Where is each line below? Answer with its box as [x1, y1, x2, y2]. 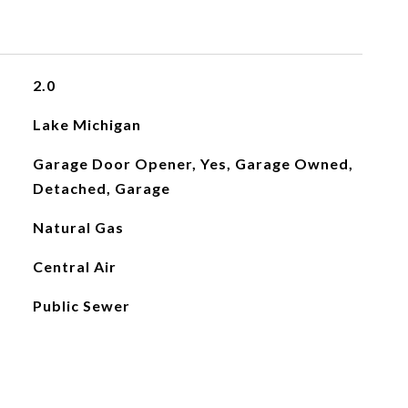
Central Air [32, 258, 117, 275]
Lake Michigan [32, 116, 141, 133]
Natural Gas [32, 219, 124, 236]
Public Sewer [32, 297, 130, 314]
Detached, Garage [32, 179, 170, 197]
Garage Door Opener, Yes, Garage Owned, [32, 155, 353, 172]
